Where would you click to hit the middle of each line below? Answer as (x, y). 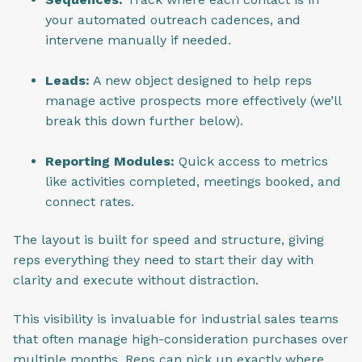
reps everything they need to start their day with (163, 260)
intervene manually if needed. (138, 40)
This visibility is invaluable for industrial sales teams (176, 318)
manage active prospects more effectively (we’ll (193, 100)
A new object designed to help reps (201, 80)
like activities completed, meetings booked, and (193, 181)
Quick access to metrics (251, 161)
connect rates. (90, 201)
